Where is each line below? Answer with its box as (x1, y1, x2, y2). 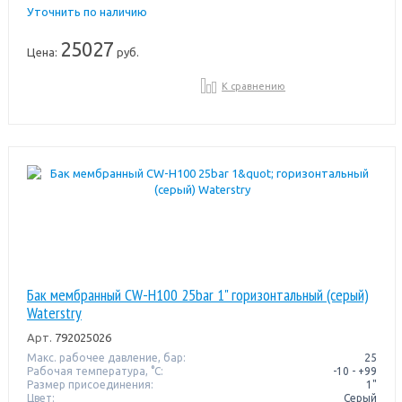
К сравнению (222, 80, 286, 92)
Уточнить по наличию (26, 4, 147, 18)
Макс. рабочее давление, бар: (26, 351, 186, 363)
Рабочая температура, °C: (26, 364, 163, 377)
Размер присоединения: (26, 378, 153, 390)
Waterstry (26, 301, 82, 323)
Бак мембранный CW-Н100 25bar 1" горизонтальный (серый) (26, 284, 369, 305)
